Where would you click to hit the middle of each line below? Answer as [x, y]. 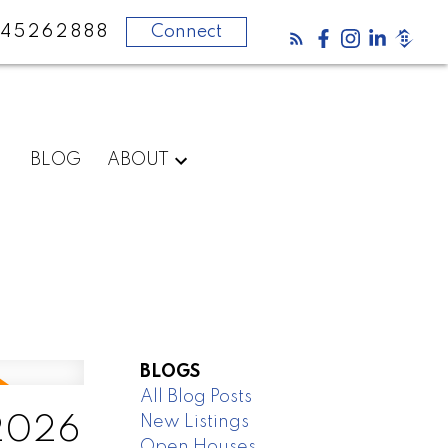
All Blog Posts [196, 396]
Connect [187, 31]
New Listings [195, 421]
